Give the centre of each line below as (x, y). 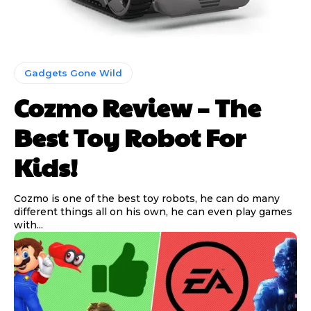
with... (28, 225)
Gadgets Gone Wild (73, 73)
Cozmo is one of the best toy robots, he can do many (147, 199)
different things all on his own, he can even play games (153, 212)
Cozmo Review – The (137, 107)
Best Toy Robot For (130, 137)
